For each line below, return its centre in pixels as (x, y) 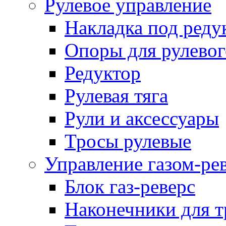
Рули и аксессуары (142, 118)
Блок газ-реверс (130, 186)
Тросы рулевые (128, 141)
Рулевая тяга (116, 96)
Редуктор (103, 73)
